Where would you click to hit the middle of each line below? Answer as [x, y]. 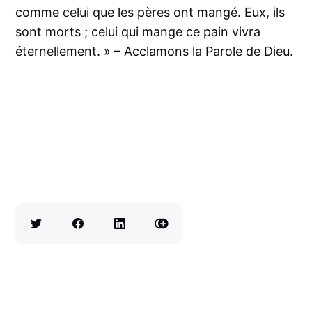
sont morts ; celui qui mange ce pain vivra [138, 31]
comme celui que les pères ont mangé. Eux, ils [150, 12]
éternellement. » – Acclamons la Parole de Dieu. [155, 51]
